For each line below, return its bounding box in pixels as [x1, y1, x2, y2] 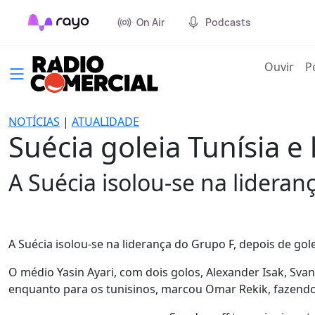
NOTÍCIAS [8, 114, 60, 129]
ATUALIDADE [72, 114, 139, 129]
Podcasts [205, 15, 251, 29]
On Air [136, 15, 165, 29]
